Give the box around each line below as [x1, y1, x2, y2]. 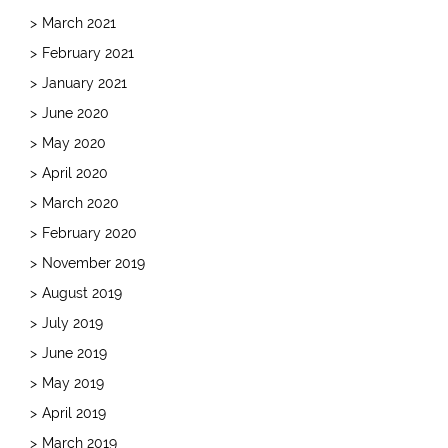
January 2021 [42, 74, 127, 91]
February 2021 [42, 44, 134, 61]
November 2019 [42, 254, 145, 271]
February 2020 [42, 224, 137, 241]
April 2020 [42, 164, 108, 181]
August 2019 [42, 284, 122, 301]
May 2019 [42, 374, 104, 391]
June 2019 [42, 344, 107, 361]
